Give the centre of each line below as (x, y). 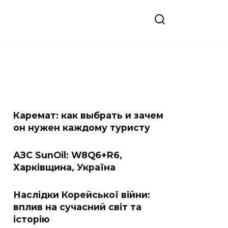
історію (32, 219)
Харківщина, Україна (64, 167)
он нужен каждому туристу (82, 127)
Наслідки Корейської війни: (82, 195)
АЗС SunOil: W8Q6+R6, (68, 155)
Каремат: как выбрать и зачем (88, 115)
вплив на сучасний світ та (77, 207)
